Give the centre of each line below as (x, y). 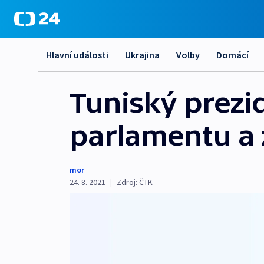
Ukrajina (142, 55)
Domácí (232, 55)
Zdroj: (127, 182)
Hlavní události (77, 55)
